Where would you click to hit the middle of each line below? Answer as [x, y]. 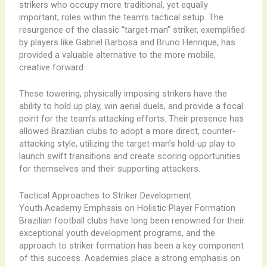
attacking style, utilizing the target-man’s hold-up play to [127, 144]
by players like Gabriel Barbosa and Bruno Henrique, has [127, 42]
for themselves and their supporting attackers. [109, 169]
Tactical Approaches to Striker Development [105, 195]
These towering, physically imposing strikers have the [123, 94]
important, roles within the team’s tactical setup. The [121, 17]
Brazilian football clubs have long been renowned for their [131, 220]
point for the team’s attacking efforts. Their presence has [131, 119]
